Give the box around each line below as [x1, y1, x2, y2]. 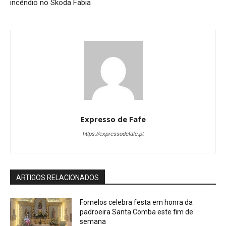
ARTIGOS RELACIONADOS [16, 173, 99, 182]
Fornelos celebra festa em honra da [80, 198, 193, 206]
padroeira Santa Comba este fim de [80, 207, 194, 216]
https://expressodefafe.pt [82, 130, 144, 137]
